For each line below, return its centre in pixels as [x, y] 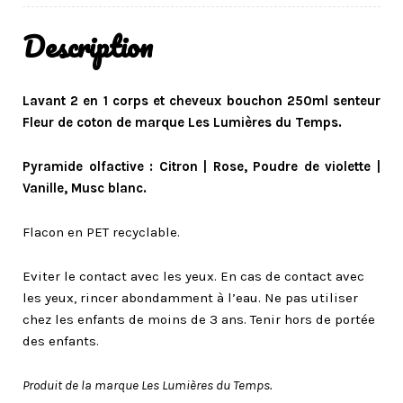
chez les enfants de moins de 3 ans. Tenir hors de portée [199, 319]
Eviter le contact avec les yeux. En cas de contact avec [193, 276]
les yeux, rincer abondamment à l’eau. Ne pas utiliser [190, 297]
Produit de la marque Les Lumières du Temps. [147, 385]
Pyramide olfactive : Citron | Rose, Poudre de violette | [201, 166]
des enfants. [61, 340]
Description [88, 46]
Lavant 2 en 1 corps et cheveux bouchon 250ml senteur [201, 100]
